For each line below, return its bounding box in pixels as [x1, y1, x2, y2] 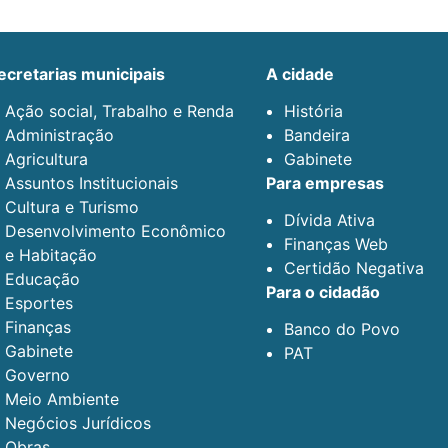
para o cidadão [276, 282, 380, 303]
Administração [5, 125, 114, 146]
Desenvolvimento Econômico [5, 221, 226, 242]
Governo [5, 365, 70, 386]
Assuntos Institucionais [5, 173, 178, 194]
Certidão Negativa [284, 258, 424, 279]
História [284, 101, 343, 122]
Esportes [5, 293, 73, 314]
